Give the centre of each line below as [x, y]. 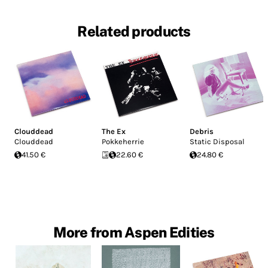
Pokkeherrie [123, 142]
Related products [134, 31]
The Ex [114, 132]
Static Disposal [217, 142]
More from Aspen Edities [134, 232]
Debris [201, 132]
